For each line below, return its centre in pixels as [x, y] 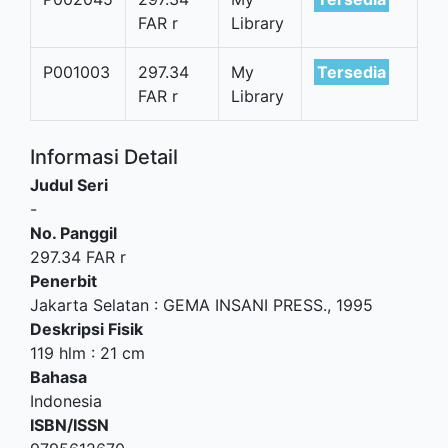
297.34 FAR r [78, 256]
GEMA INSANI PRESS [243, 304]
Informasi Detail [104, 156]
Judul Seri [69, 184]
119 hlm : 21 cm [87, 352]
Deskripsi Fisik [86, 328]
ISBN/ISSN [69, 424]
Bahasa [58, 376]
